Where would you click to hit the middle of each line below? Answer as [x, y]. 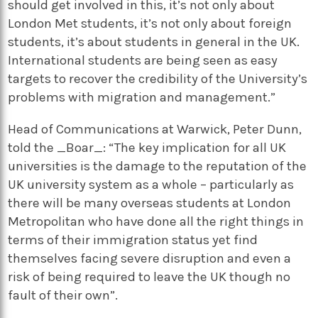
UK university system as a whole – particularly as [151, 184]
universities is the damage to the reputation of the [158, 166]
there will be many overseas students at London [150, 203]
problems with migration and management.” [142, 98]
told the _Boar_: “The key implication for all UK [147, 147]
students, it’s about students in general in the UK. [154, 42]
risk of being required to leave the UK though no [149, 276]
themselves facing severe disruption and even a [150, 258]
